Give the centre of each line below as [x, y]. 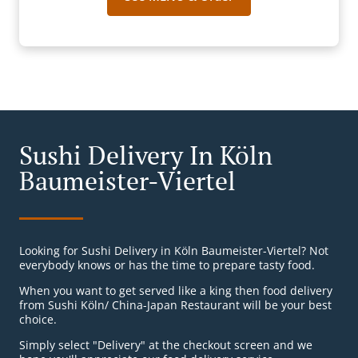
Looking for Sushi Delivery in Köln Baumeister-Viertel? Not [174, 251]
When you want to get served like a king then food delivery [176, 291]
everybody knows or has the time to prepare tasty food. [167, 265]
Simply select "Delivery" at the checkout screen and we [166, 345]
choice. [38, 320]
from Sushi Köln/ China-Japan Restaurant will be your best [175, 305]
